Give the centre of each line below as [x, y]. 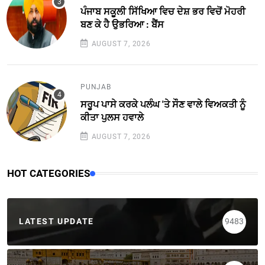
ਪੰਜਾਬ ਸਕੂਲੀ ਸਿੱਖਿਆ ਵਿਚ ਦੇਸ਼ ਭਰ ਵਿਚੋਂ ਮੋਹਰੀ [163, 11]
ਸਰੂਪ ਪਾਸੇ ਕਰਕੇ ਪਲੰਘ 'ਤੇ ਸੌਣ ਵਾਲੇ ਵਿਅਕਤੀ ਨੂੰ [163, 104]
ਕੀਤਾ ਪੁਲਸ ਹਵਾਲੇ [112, 117]
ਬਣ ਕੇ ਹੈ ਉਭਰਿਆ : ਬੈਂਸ [122, 24]
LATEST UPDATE [56, 222]
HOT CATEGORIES [49, 173]
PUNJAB [96, 87]
